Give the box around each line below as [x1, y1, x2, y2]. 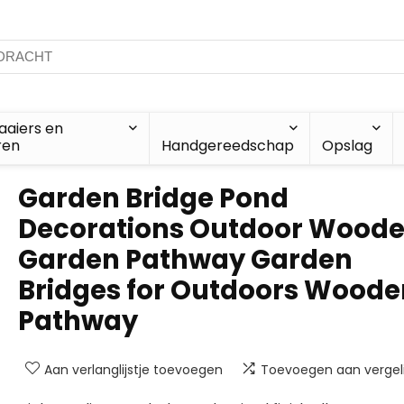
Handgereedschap [161, 135, 294, 156]
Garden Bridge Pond [18, 180, 289, 216]
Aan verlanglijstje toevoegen [44, 361, 223, 379]
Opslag [321, 135, 372, 156]
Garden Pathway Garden [18, 242, 353, 278]
